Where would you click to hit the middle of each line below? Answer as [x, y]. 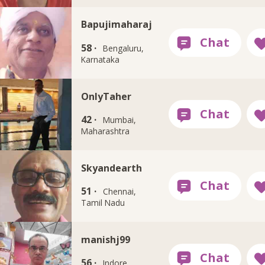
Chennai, [119, 192]
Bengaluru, [123, 48]
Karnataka [101, 59]
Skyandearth [112, 168]
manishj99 [106, 240]
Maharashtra [106, 131]
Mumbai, [119, 120]
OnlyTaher [106, 96]
